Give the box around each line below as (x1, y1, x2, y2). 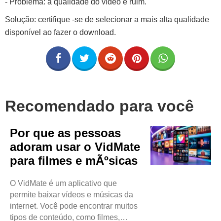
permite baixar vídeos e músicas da (10, 190, 133, 199)
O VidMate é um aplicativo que (10, 179, 117, 187)
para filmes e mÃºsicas (10, 154, 138, 167)
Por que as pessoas (10, 126, 121, 140)
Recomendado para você (5, 97, 194, 115)
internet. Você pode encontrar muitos (10, 202, 138, 210)
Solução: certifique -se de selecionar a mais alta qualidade (5, 15, 209, 24)
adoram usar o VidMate (10, 140, 140, 153)
